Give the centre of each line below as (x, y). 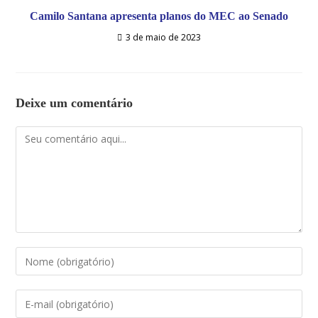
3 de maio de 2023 (163, 37)
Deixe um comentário (75, 103)
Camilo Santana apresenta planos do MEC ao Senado (159, 16)
